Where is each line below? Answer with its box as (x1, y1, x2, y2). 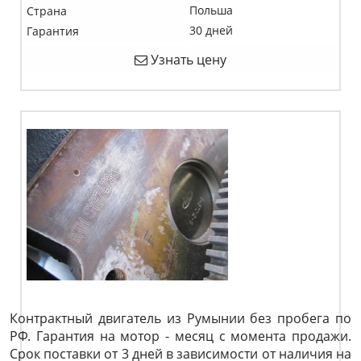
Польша (189, 2, 233, 18)
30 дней (189, 23, 233, 38)
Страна (27, 3, 67, 19)
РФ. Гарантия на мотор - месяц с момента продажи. (10, 327, 351, 345)
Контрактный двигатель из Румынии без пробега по (10, 309, 351, 327)
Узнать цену (147, 51, 226, 68)
